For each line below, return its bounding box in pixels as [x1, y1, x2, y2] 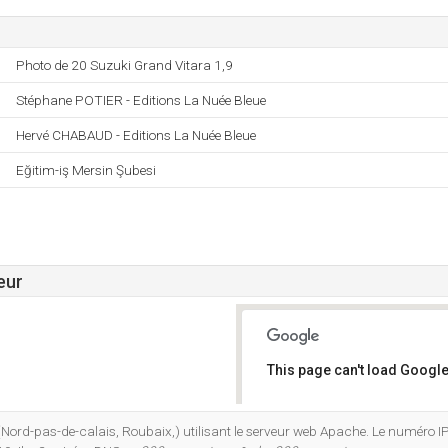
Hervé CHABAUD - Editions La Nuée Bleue [16, 127, 256, 143]
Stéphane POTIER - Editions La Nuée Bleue [16, 92, 266, 108]
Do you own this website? [281, 415, 422, 429]
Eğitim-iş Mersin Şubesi [16, 162, 156, 178]
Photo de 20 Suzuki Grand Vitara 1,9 [16, 57, 233, 73]
